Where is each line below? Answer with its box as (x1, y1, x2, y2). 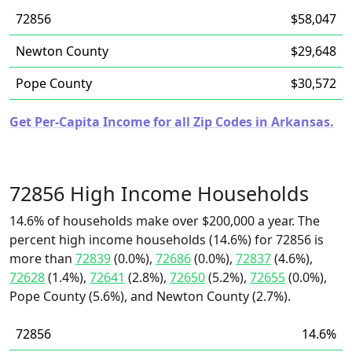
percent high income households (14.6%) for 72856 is (9, 231, 324, 248)
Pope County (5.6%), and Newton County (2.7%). (9, 288, 291, 305)
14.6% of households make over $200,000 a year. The (9, 212, 320, 229)
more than (9, 250, 75, 267)
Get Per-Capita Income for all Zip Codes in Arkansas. (9, 113, 334, 130)
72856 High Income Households (9, 180, 309, 207)
